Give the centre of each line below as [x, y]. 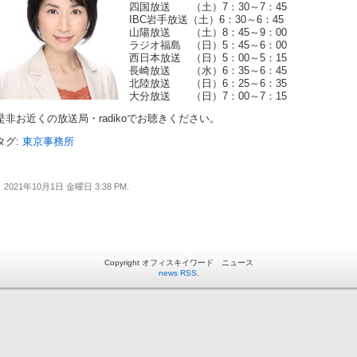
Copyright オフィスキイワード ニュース [178, 262]
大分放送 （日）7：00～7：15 [208, 96]
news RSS [177, 273]
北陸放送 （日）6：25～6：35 [208, 83]
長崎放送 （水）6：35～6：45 [208, 71]
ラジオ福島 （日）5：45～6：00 [208, 45]
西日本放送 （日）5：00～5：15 [208, 58]
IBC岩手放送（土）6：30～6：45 [206, 20]
